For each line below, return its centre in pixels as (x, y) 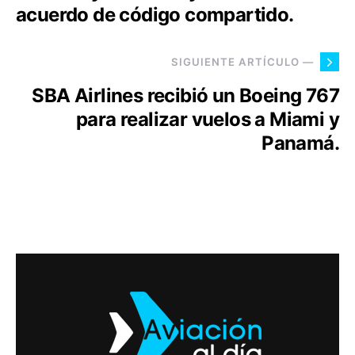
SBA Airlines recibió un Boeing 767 (185, 95)
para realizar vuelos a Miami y (208, 119)
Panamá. (300, 143)
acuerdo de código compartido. (155, 15)
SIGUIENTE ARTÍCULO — (242, 61)
